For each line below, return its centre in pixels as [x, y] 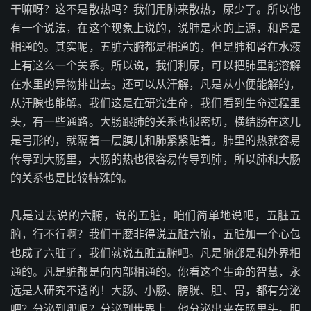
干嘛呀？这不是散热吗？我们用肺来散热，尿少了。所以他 [155, 9]
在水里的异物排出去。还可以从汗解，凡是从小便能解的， [155, 84]
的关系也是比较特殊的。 [72, 178]
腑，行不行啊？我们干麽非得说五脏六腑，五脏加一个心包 [155, 234]
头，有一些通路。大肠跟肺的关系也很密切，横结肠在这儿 [155, 121]
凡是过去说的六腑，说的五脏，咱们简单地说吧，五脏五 [155, 215]
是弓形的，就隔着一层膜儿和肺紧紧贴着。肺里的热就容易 [155, 140]
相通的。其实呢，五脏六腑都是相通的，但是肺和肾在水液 [155, 47]
